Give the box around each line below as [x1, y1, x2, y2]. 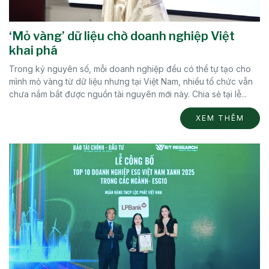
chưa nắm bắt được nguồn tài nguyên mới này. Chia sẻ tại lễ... [9, 88, 247, 99]
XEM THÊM [196, 113, 244, 122]
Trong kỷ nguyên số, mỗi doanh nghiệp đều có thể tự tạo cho [9, 63, 251, 74]
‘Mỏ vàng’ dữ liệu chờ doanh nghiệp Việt [9, 28, 235, 43]
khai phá [9, 43, 58, 58]
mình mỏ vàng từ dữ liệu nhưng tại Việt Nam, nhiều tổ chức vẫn [9, 76, 253, 86]
